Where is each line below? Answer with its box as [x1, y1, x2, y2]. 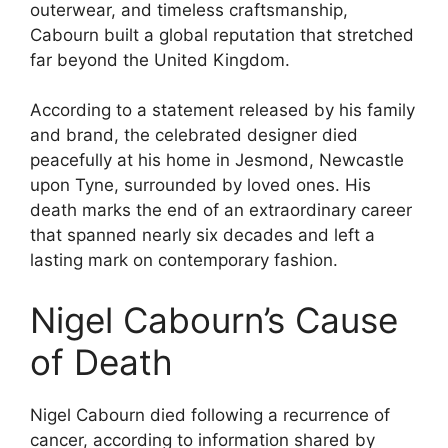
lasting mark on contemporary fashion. [30, 250, 338, 271]
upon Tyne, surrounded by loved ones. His [30, 175, 371, 196]
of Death [30, 340, 173, 383]
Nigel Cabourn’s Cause [30, 298, 398, 341]
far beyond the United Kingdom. [30, 49, 290, 70]
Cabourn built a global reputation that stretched [30, 24, 414, 45]
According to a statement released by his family [30, 100, 415, 121]
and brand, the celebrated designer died [30, 125, 358, 146]
